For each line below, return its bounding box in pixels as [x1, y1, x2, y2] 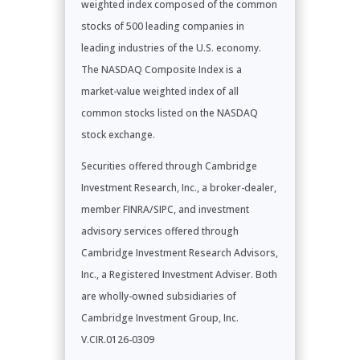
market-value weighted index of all [80, 84, 239, 98]
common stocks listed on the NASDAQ [80, 105, 258, 120]
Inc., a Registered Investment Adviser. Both [80, 267, 277, 281]
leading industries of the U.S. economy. [80, 40, 261, 55]
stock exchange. [80, 127, 155, 141]
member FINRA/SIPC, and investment [80, 202, 249, 216]
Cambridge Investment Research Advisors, [80, 245, 278, 260]
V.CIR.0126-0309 [80, 332, 154, 346]
